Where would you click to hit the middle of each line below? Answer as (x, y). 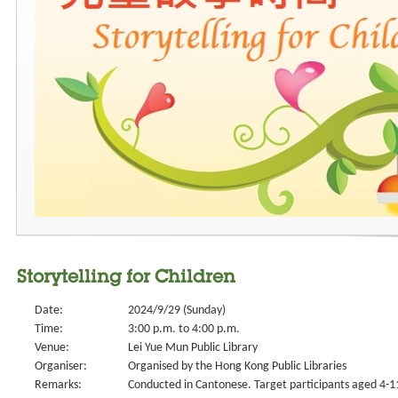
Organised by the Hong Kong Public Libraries (237, 366)
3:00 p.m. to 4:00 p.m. (184, 329)
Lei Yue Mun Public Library (193, 348)
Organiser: (61, 366)
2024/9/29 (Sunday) (177, 310)
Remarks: (58, 385)
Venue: (52, 348)
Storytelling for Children (126, 279)
